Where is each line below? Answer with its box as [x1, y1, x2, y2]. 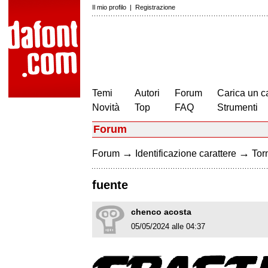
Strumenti [217, 102, 258, 112]
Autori [135, 88, 160, 98]
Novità [92, 102, 120, 112]
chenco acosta [131, 207, 191, 217]
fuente [92, 178, 128, 192]
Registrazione [135, 4, 175, 11]
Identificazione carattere [135, 148, 236, 159]
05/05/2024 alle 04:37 [131, 222, 205, 232]
